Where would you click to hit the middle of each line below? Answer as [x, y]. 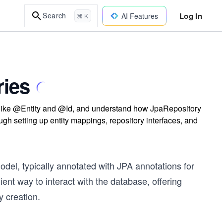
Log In [191, 16]
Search [55, 15]
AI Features [139, 16]
